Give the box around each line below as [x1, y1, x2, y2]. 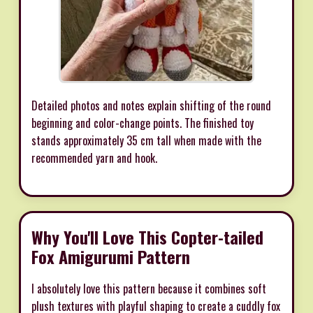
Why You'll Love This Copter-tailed [31, 224, 263, 249]
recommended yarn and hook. [31, 149, 157, 166]
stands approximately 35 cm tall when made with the [31, 131, 261, 149]
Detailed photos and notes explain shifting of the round [31, 96, 271, 114]
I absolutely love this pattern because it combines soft [31, 279, 266, 297]
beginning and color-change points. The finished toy [31, 114, 254, 131]
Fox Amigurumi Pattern [31, 243, 190, 269]
